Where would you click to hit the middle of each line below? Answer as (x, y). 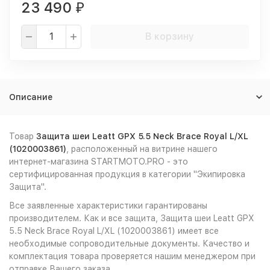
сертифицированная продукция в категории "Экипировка (127, 174)
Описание (31, 97)
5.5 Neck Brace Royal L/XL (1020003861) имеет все (114, 231)
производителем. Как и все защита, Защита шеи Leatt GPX (132, 218)
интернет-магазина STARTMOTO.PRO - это (99, 162)
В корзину (170, 36)
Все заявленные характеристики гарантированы (108, 206)
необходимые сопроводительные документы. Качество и (129, 243)
